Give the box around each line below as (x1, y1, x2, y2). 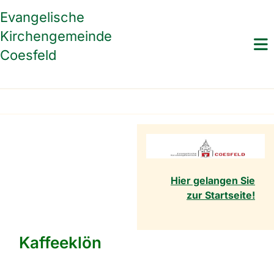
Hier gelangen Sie (171, 174, 255, 187)
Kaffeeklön (19, 233, 102, 253)
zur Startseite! (187, 189, 255, 202)
